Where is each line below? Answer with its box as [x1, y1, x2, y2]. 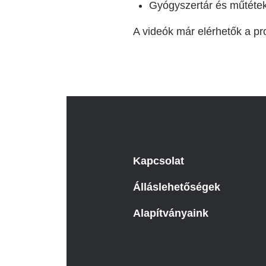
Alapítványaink [133, 207, 208, 219]
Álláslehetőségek [133, 181, 220, 193]
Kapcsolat [133, 155, 184, 167]
